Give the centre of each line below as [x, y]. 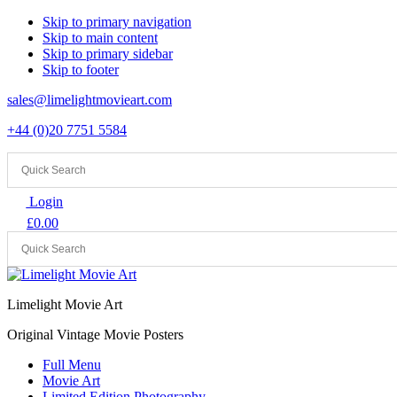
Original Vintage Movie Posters [95, 334]
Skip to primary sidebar [108, 54]
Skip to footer [81, 70]
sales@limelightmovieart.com [90, 100]
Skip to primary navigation [117, 22]
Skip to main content [100, 38]
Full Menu [72, 364]
